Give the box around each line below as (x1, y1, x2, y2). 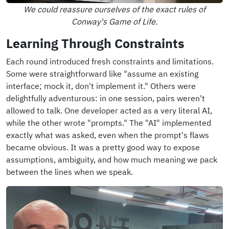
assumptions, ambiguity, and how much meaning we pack (6, 154, 217, 165)
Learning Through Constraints (6, 34, 185, 52)
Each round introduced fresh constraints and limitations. (6, 56, 214, 66)
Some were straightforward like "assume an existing (6, 68, 198, 79)
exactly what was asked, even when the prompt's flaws (6, 129, 209, 140)
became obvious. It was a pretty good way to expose (6, 142, 200, 152)
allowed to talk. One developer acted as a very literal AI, (6, 105, 212, 116)
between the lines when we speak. (6, 166, 133, 177)
